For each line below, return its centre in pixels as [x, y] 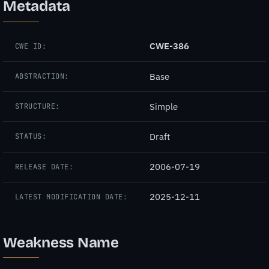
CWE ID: [31, 46]
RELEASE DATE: [44, 167]
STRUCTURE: [38, 107]
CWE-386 [169, 46]
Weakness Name [61, 242]
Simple [164, 106]
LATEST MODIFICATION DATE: [71, 197]
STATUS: [31, 137]
